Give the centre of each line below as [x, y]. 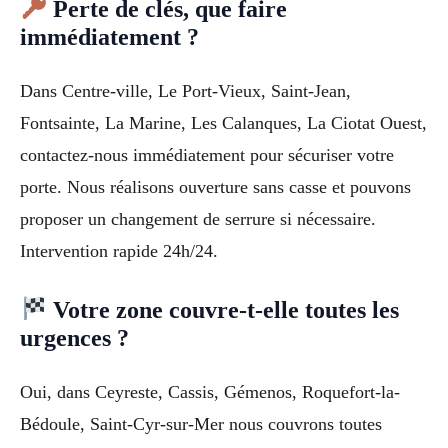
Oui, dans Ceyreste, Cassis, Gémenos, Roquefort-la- [210, 391]
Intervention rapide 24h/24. [119, 251]
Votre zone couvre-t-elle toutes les [223, 309]
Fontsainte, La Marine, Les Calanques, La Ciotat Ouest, [223, 123]
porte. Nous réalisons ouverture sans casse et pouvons [215, 187]
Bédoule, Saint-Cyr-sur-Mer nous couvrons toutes [201, 423]
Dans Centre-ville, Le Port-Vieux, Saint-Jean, [185, 91]
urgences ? [74, 337]
